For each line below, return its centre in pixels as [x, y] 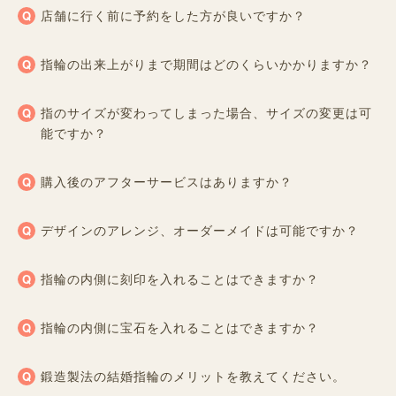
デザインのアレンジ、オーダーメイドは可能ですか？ [200, 229]
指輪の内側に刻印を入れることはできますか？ [180, 278]
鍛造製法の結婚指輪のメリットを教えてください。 [193, 375]
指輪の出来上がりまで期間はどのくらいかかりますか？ [206, 63]
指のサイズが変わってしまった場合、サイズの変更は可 [206, 112]
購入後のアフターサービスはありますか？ [167, 181]
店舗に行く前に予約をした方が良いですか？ [173, 15]
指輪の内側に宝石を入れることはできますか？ [180, 327]
